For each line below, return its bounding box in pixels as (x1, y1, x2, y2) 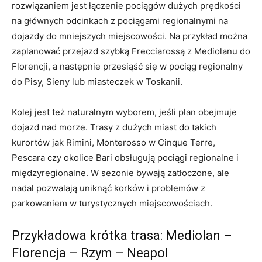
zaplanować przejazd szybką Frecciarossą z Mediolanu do (12, 46, 250, 57)
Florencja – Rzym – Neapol (12, 246, 168, 261)
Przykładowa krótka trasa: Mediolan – (12, 228, 232, 243)
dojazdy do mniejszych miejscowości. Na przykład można (12, 30, 247, 42)
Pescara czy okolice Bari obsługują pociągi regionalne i (12, 152, 239, 164)
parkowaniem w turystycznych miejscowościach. (12, 198, 212, 209)
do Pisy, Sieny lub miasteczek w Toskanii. (12, 76, 182, 88)
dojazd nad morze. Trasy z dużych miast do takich (12, 122, 216, 133)
